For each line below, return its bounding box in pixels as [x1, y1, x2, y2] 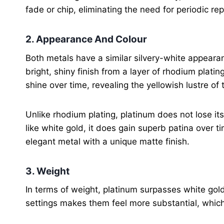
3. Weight [25, 165, 73, 177]
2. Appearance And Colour [25, 33, 147, 45]
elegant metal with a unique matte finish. [25, 136, 194, 146]
